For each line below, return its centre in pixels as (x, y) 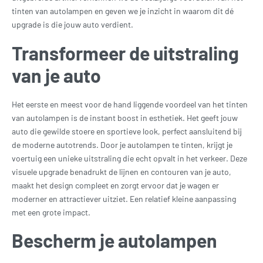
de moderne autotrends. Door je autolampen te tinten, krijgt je (122, 144)
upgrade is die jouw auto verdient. (73, 24)
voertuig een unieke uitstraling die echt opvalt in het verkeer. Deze (129, 158)
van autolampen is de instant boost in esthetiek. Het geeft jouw (125, 117)
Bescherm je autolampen (114, 240)
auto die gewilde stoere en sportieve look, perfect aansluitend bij (127, 131)
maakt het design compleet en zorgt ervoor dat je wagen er (115, 185)
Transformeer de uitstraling (125, 53)
